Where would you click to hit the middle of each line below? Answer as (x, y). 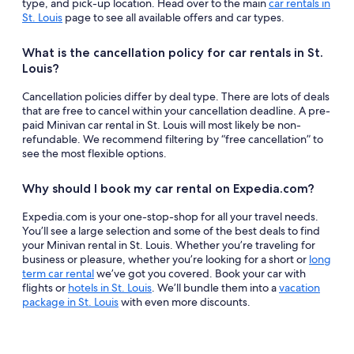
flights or (45, 288)
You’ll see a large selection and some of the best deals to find (171, 231)
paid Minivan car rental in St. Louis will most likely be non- (162, 125)
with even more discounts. (185, 302)
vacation (299, 288)
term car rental (58, 273)
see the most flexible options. (94, 153)
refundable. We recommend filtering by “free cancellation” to (173, 139)
